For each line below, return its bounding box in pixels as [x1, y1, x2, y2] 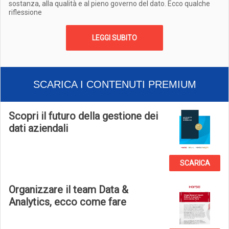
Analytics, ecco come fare [9, 196, 126, 208]
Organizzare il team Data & [9, 184, 128, 196]
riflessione [9, 8, 42, 16]
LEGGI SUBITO [92, 34, 137, 42]
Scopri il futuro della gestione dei [9, 110, 158, 122]
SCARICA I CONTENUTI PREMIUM [33, 79, 196, 90]
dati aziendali [9, 122, 68, 134]
